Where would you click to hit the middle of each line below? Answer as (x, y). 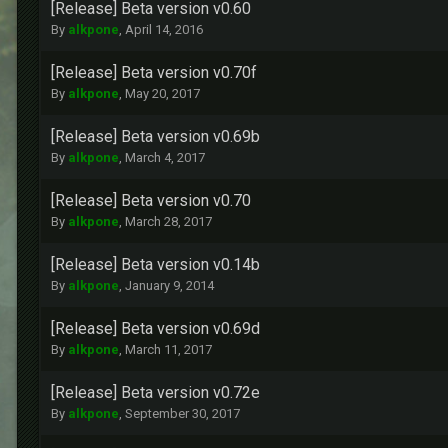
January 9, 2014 (169, 286)
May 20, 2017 (162, 94)
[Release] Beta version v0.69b (155, 137)
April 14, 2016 (164, 30)
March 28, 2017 (168, 222)
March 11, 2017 (168, 350)
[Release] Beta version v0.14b (155, 265)
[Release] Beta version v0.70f (154, 73)
